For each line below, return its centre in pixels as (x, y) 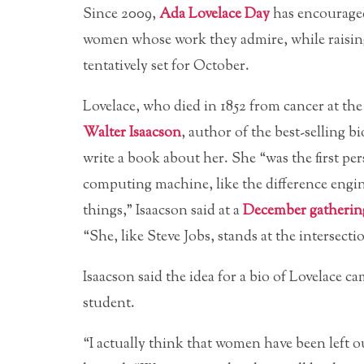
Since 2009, (121, 14)
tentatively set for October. (166, 66)
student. (109, 303)
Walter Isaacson (132, 133)
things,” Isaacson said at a (163, 211)
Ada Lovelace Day (214, 14)
